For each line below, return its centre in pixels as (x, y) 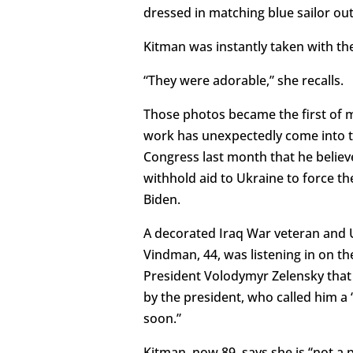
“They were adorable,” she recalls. (243, 81)
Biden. (162, 200)
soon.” (162, 319)
